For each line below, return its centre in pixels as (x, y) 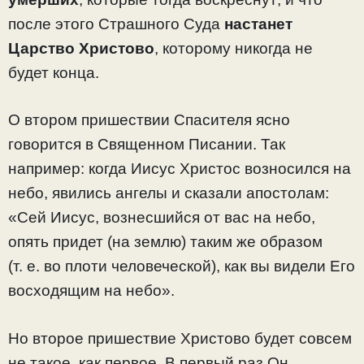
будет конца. (54, 72)
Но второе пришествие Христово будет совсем (180, 338)
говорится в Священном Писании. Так (147, 145)
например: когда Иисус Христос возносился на (180, 169)
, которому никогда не (234, 48)
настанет (258, 24)
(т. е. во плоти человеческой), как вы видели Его (182, 266)
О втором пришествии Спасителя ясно (149, 120)
